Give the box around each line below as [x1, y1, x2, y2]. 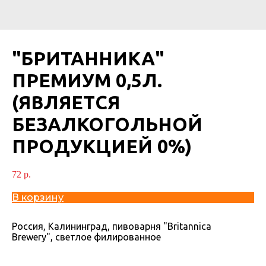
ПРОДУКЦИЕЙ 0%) [12, 135, 192, 157]
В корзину [12, 191, 64, 203]
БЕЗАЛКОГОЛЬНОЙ [12, 113, 202, 135]
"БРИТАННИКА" [12, 47, 164, 69]
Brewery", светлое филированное [12, 231, 161, 242]
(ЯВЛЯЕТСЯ [12, 91, 120, 113]
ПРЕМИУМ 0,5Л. [12, 69, 162, 91]
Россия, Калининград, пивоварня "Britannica [12, 220, 211, 232]
